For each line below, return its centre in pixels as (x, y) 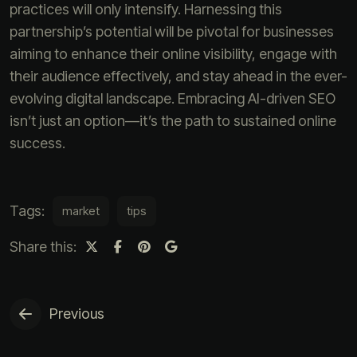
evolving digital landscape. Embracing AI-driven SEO (173, 98)
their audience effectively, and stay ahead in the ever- (178, 76)
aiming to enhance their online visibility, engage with (173, 53)
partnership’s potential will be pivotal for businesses (172, 31)
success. (37, 143)
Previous (77, 313)
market (81, 210)
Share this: (43, 246)
